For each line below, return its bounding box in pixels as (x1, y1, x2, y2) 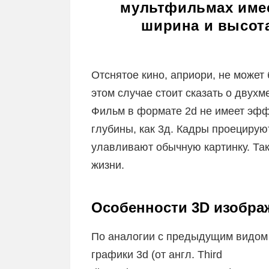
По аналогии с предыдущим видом (91, 230, 268, 243)
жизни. (91, 159, 124, 171)
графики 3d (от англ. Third (91, 248, 222, 261)
